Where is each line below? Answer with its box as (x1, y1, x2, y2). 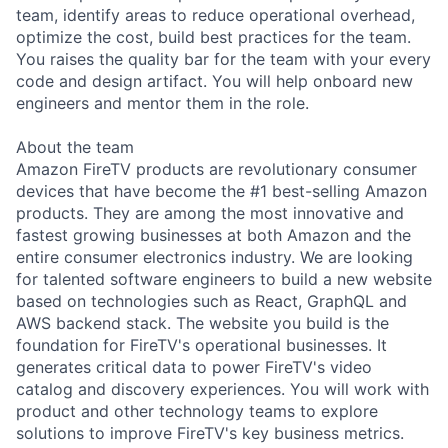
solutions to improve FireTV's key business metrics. (16, 422, 404, 443)
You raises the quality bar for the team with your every (16, 48, 431, 69)
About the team (16, 136, 134, 157)
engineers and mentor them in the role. (16, 92, 309, 113)
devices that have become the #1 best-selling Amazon (16, 180, 427, 201)
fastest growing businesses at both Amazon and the (16, 224, 411, 245)
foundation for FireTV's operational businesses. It (16, 334, 387, 355)
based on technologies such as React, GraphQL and (16, 290, 407, 311)
